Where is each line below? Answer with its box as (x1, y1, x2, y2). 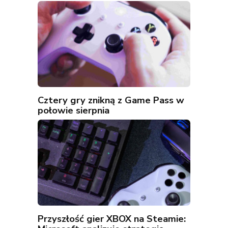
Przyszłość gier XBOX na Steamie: (38, 212, 186, 225)
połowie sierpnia (38, 104, 109, 117)
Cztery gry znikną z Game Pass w (38, 94, 184, 107)
